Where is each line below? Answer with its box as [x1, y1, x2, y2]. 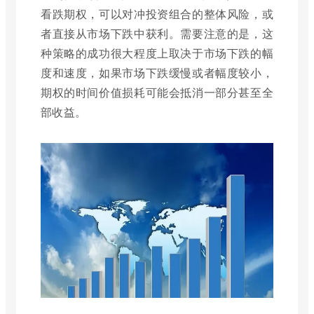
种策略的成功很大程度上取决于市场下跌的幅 [41, 45, 273, 61]
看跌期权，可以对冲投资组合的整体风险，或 [41, 6, 273, 22]
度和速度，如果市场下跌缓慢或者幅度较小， [41, 64, 273, 81]
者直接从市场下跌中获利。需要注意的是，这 [41, 25, 273, 41]
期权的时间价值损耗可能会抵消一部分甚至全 [41, 84, 273, 100]
